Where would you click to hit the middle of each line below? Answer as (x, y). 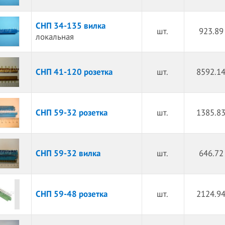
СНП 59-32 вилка (68, 154)
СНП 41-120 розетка (74, 72)
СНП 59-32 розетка (71, 113)
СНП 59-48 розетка (71, 194)
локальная (54, 37)
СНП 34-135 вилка (70, 26)
